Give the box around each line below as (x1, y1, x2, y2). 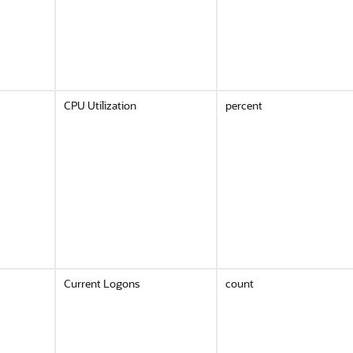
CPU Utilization (64, 98, 136, 113)
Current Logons (64, 276, 140, 291)
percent (225, 98, 262, 113)
